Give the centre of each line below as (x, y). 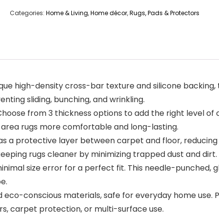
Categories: (28, 13)
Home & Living (67, 13)
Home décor (109, 13)
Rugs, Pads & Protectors (164, 13)
